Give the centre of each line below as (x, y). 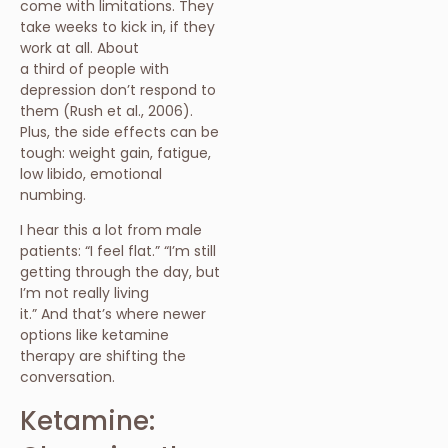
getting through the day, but (120, 272)
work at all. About (79, 47)
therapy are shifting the (103, 356)
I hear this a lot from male (111, 230)
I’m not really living (84, 293)
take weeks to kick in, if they (117, 26)
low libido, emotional (91, 173)
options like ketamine (94, 335)
